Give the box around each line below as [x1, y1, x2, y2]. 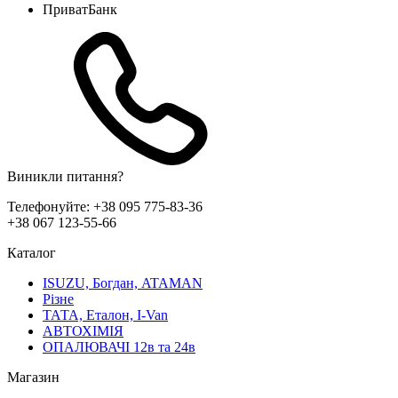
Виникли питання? [7, 168, 123, 184]
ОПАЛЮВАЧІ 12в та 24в [43, 338, 195, 354]
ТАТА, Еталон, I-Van [43, 306, 168, 322]
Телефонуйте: [7, 198, 93, 214]
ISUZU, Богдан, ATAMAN [43, 275, 203, 291]
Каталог [7, 244, 56, 260]
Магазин [7, 369, 60, 385]
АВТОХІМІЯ [43, 322, 123, 338]
